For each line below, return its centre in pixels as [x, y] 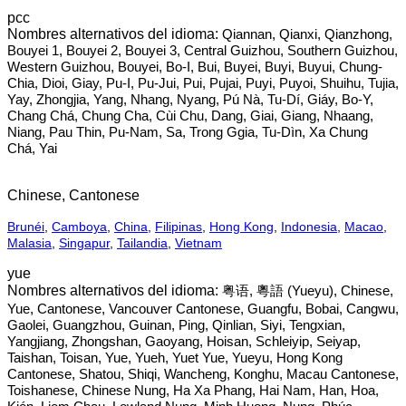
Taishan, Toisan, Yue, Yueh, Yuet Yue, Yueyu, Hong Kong [175, 358]
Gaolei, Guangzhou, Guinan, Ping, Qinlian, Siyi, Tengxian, [176, 325]
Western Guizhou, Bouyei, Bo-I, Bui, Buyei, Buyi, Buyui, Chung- [195, 67]
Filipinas [179, 227]
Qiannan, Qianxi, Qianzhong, [307, 34]
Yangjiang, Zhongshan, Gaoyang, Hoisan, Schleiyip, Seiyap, [184, 341]
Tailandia [142, 243]
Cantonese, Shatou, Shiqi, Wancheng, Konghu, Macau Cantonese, [203, 374]
